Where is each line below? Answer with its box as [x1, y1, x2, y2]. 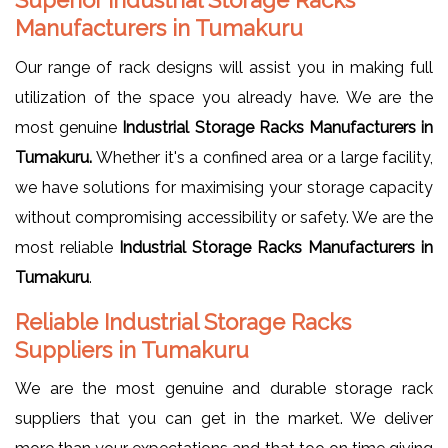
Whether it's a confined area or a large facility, [96, 147, 434, 167]
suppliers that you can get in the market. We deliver [15, 408, 433, 428]
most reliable [15, 237, 119, 257]
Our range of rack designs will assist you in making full [15, 57, 433, 77]
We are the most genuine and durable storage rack [15, 378, 433, 398]
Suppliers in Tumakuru [15, 336, 255, 363]
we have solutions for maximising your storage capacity [15, 177, 433, 197]
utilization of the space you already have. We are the [15, 87, 433, 107]
